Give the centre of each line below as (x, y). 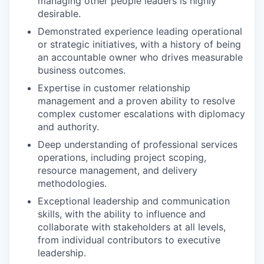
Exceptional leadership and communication (134, 201)
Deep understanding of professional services (138, 144)
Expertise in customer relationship (114, 88)
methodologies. (72, 183)
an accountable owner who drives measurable (140, 57)
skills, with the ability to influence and (122, 214)
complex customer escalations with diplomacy (141, 114)
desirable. (59, 14)
